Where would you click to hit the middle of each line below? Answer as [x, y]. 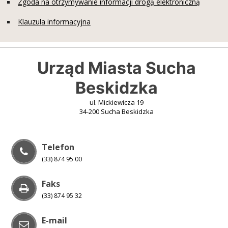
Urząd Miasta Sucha [117, 68]
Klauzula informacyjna [54, 21]
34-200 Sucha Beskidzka [117, 111]
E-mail [55, 220]
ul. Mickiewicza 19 [117, 102]
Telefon [58, 147]
